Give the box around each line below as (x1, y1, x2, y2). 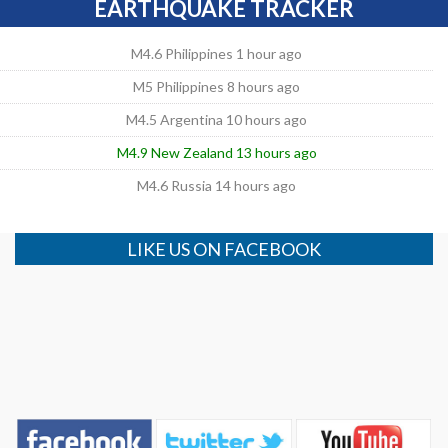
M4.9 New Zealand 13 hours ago (116, 144, 317, 162)
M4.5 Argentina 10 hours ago (126, 111, 308, 129)
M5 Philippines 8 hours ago (133, 78, 301, 96)
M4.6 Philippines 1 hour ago (131, 45, 303, 63)
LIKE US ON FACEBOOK (127, 237, 321, 260)
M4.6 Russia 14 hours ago (137, 177, 297, 195)
